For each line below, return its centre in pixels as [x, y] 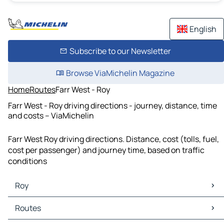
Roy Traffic [29, 214]
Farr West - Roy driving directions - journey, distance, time [112, 105]
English [203, 29]
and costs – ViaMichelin [51, 115]
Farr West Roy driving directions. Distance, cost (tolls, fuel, [113, 139]
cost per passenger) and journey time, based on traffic [106, 150]
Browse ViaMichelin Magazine [120, 73]
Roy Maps [27, 203]
